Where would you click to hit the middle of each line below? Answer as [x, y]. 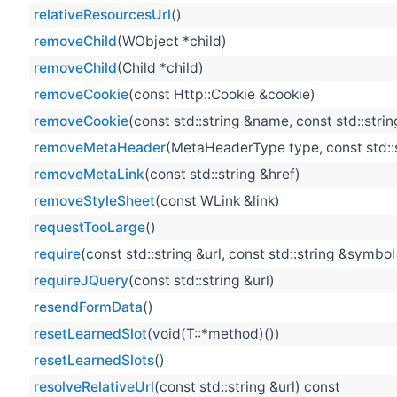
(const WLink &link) [218, 201]
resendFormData [88, 307]
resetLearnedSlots [94, 361]
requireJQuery [81, 281]
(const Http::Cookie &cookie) [222, 95]
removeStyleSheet [94, 201]
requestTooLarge [90, 228]
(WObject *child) [172, 42]
